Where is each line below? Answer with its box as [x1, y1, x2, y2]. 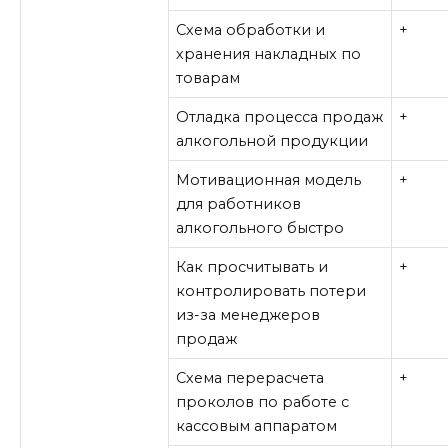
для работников [176, 195, 302, 214]
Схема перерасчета [176, 369, 325, 388]
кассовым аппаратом [176, 417, 338, 436]
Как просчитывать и [176, 258, 329, 277]
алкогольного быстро [176, 219, 345, 238]
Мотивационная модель [176, 171, 362, 190]
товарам [176, 69, 241, 88]
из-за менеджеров [176, 306, 321, 325]
